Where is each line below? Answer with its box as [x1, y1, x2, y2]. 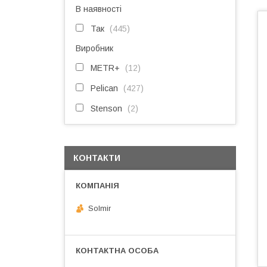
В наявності [76, 4, 122, 14]
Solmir [88, 203, 111, 213]
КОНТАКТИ [73, 153, 120, 163]
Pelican [91, 83, 118, 93]
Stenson [91, 104, 122, 113]
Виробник [76, 44, 113, 53]
